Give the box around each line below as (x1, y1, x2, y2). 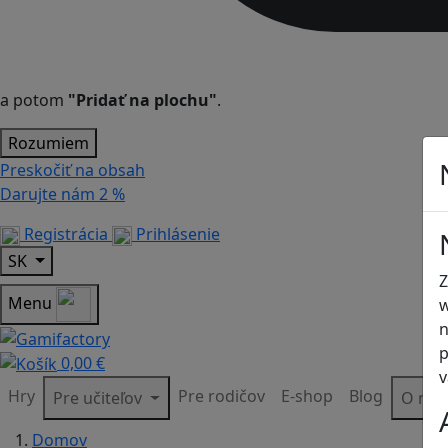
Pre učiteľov (53, 387, 146, 410)
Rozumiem (8, 132, 89, 154)
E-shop (280, 385, 333, 408)
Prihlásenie (132, 223, 220, 245)
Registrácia (20, 223, 112, 245)
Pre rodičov (177, 385, 265, 408)
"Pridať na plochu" (68, 89, 217, 111)
